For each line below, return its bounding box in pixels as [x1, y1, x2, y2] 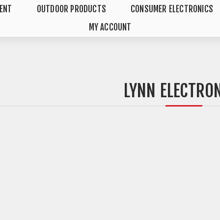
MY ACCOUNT [88, 22, 132, 32]
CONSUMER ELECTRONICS [130, 4, 213, 14]
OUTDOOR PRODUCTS [36, 4, 106, 14]
